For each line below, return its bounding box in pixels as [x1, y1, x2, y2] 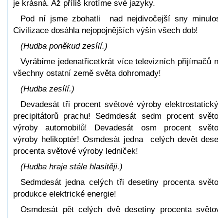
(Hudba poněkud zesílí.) [20, 41, 108, 51]
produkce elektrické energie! [13, 189, 116, 199]
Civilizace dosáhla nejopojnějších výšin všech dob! [13, 25, 198, 35]
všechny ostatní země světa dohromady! [13, 68, 161, 78]
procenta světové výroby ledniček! [13, 146, 138, 156]
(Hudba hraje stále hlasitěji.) [20, 162, 123, 171]
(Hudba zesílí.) [20, 84, 74, 93]
